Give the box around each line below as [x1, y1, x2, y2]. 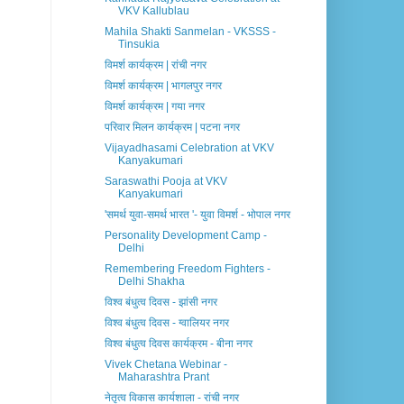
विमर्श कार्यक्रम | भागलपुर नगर [104, 79, 222, 93]
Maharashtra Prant [117, 371, 209, 384]
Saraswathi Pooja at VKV [104, 175, 227, 188]
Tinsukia [117, 38, 160, 51]
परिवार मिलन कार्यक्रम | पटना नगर [104, 121, 240, 134]
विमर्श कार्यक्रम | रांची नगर [104, 59, 207, 72]
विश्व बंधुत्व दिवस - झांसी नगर [104, 296, 217, 309]
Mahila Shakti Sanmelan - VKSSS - [104, 25, 276, 39]
